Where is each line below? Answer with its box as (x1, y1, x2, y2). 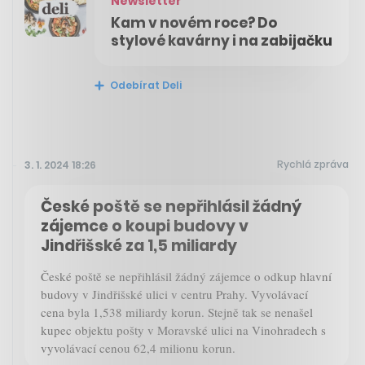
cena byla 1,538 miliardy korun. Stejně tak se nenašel (41, 304, 313, 321)
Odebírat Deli (108, 78, 182, 93)
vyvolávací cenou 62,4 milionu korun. (41, 340, 235, 357)
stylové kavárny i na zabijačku (111, 31, 332, 51)
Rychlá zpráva (277, 157, 349, 172)
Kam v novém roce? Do (111, 13, 277, 33)
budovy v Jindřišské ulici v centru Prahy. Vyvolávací (41, 286, 308, 303)
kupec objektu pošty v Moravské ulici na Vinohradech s (41, 322, 326, 339)
